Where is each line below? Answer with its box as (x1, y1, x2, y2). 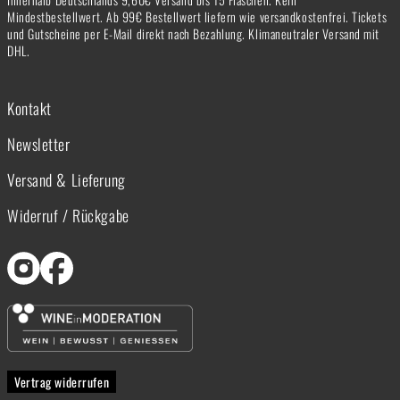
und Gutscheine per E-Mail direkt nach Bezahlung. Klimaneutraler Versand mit (7, 23, 379, 43)
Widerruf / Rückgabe (7, 203, 129, 227)
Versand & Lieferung (7, 167, 126, 191)
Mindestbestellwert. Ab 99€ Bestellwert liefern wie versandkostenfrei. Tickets (7, 6, 387, 26)
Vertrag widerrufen (14, 371, 110, 391)
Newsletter (7, 131, 71, 155)
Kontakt (7, 96, 52, 120)
